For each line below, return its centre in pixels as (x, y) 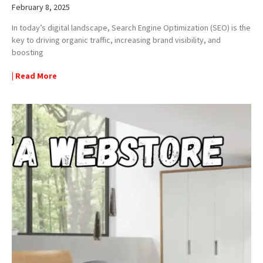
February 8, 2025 (41, 7)
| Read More (34, 75)
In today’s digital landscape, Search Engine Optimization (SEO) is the (131, 27)
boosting (28, 52)
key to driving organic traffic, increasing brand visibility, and (116, 40)
